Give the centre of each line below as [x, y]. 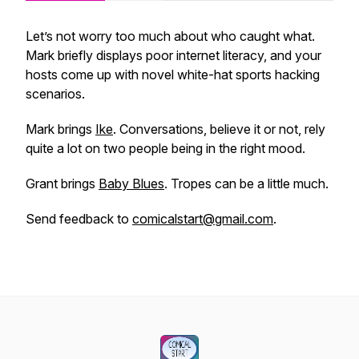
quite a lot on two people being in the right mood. [165, 148]
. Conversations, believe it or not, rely [219, 129]
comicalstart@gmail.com [203, 219]
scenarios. [55, 94]
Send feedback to [79, 219]
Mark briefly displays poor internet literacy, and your [173, 55]
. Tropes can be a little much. [246, 184]
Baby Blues [131, 184]
